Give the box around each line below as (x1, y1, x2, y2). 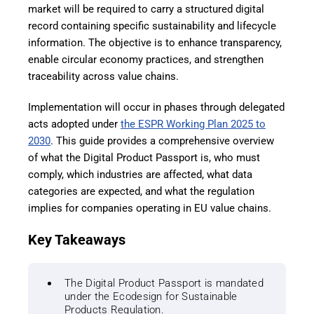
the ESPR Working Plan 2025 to (121, 118, 266, 131)
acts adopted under (28, 118, 121, 131)
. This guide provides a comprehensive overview (50, 135, 274, 148)
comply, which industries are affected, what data (28, 168, 252, 182)
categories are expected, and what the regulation (28, 185, 254, 198)
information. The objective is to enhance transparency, (28, 36, 282, 50)
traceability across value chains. (28, 70, 179, 83)
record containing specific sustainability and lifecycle (28, 20, 276, 33)
